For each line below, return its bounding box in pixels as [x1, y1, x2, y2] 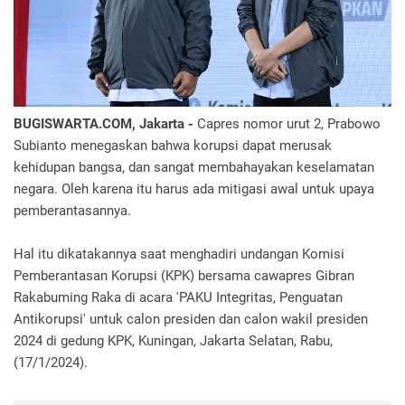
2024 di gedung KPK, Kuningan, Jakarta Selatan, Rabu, [14, 333, 333, 350]
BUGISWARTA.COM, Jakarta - [14, 116, 197, 133]
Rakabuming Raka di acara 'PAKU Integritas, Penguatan [14, 289, 343, 306]
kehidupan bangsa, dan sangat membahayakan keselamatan [14, 159, 374, 176]
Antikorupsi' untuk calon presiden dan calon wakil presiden [14, 311, 368, 328]
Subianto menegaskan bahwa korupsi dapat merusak [14, 137, 332, 155]
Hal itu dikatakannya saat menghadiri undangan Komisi [14, 246, 344, 263]
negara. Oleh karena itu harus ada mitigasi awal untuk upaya [14, 181, 374, 198]
